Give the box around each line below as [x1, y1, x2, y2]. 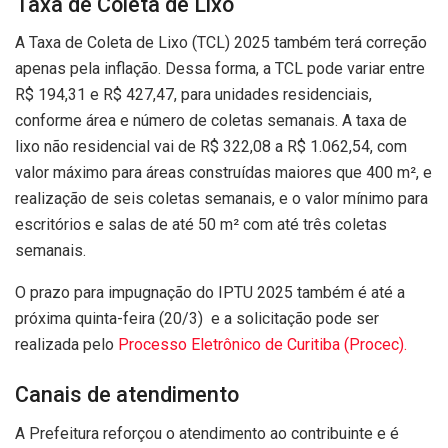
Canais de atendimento [15, 381, 239, 407]
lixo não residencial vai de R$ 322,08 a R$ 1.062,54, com [15, 137, 407, 157]
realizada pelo [15, 335, 118, 355]
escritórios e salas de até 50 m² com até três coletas [15, 215, 387, 235]
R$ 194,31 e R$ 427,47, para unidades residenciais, [15, 85, 372, 105]
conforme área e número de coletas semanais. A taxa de [15, 111, 407, 131]
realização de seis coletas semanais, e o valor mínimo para [15, 189, 428, 209]
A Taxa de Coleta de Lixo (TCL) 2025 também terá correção [15, 33, 427, 53]
